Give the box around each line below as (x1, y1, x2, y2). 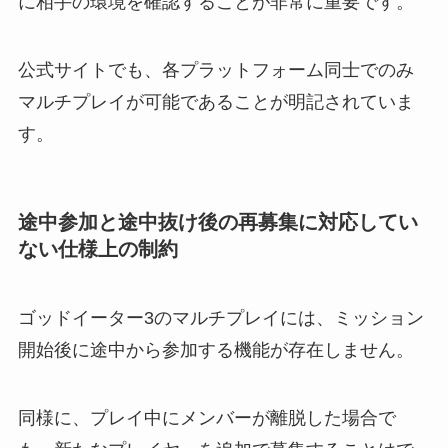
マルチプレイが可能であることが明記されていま (17, 91, 414, 112)
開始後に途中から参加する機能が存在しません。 (17, 340, 414, 361)
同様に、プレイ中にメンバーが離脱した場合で (17, 407, 396, 428)
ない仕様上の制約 (17, 237, 178, 260)
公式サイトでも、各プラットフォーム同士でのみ (17, 59, 414, 80)
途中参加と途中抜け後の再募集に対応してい (17, 210, 418, 233)
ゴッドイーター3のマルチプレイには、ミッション (17, 308, 424, 329)
